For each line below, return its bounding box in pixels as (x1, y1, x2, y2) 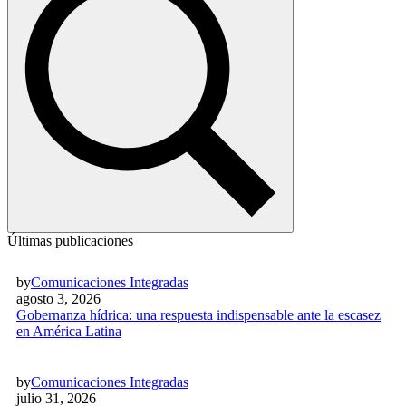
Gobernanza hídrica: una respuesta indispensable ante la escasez (16, 306, 381, 323)
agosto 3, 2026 (16, 290, 101, 306)
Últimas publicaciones (7, 232, 133, 248)
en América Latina (16, 323, 121, 339)
